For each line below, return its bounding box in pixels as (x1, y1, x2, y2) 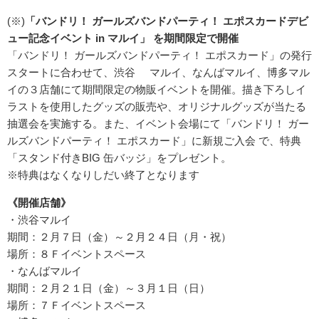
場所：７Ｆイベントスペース (7, 299, 146, 312)
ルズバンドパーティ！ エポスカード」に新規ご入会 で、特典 (7, 135, 301, 147)
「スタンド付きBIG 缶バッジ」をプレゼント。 (7, 152, 231, 164)
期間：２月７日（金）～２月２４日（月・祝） (7, 231, 231, 244)
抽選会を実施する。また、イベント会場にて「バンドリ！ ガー (7, 117, 309, 130)
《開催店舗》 (7, 197, 71, 209)
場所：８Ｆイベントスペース (7, 248, 146, 261)
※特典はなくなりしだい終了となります (7, 169, 199, 182)
